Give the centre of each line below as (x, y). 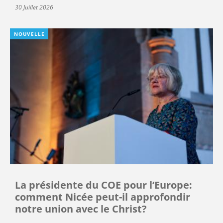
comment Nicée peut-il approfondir (103, 197)
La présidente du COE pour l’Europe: (104, 185)
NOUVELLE (29, 34)
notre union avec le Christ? (81, 209)
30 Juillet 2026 (34, 7)
